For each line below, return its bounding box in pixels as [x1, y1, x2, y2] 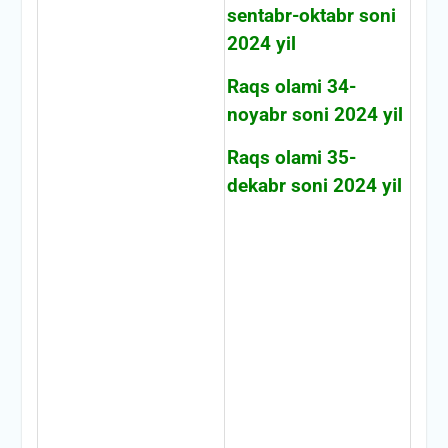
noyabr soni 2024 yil [226, 103, 403, 126]
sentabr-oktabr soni [226, 4, 396, 27]
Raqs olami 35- [226, 146, 356, 169]
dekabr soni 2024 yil [226, 174, 402, 197]
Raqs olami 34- [226, 75, 356, 98]
